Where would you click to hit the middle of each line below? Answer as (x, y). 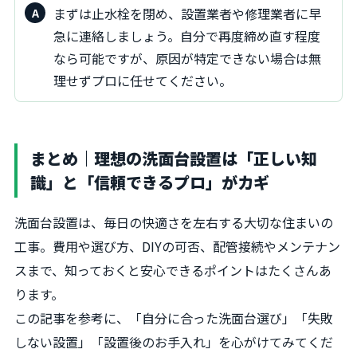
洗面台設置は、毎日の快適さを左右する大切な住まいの (174, 222)
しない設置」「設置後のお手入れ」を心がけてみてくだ (174, 341)
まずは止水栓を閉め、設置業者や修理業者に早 (60, 13)
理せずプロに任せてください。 (143, 80)
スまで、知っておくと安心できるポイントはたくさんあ (173, 270)
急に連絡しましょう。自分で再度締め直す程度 (187, 35)
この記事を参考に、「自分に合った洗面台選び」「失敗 (174, 318)
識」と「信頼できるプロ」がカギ (150, 182)
